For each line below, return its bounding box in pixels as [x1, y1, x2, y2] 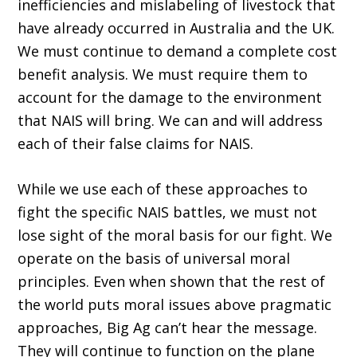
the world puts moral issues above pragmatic [18, 295, 332, 315]
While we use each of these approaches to [18, 179, 308, 199]
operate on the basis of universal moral [18, 249, 291, 269]
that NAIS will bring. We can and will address [18, 111, 324, 131]
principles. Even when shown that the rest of [18, 272, 326, 292]
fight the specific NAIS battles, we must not [18, 202, 318, 222]
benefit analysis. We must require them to [18, 65, 308, 84]
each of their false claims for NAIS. [18, 134, 254, 154]
